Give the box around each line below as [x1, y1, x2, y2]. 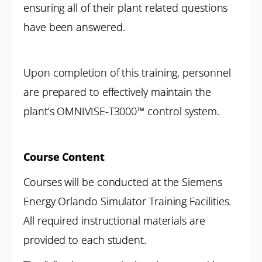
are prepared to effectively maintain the [23, 85, 211, 99]
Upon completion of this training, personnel [23, 65, 231, 80]
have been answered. [23, 20, 125, 34]
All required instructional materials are [23, 213, 205, 227]
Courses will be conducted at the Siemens [23, 175, 222, 189]
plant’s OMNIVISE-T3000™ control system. [23, 104, 219, 118]
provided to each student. [23, 233, 146, 247]
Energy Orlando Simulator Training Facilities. [23, 194, 235, 208]
